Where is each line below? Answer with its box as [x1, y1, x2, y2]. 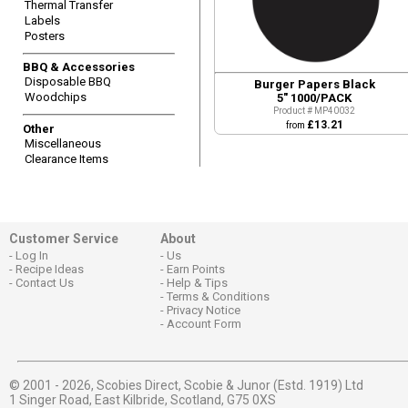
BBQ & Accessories [23, 60, 135, 74]
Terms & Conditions [167, 290, 270, 303]
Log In [15, 249, 48, 262]
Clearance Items [25, 151, 108, 166]
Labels [25, 13, 60, 27]
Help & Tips [167, 276, 228, 290]
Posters [25, 28, 65, 43]
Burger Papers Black [253, 76, 375, 91]
